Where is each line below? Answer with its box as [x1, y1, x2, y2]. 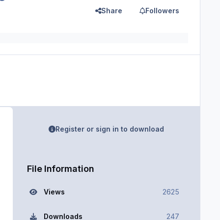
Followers [145, 6, 180, 15]
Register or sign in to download [55, 125, 165, 134]
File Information [27, 163, 94, 174]
